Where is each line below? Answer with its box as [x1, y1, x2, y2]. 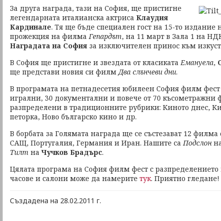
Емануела [181, 58, 214, 67]
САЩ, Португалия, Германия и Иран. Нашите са [10, 138, 183, 147]
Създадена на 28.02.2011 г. [10, 196, 101, 205]
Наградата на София [10, 41, 87, 50]
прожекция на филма [10, 32, 89, 41]
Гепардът [89, 32, 122, 41]
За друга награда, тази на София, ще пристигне [10, 3, 182, 13]
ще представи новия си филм [10, 67, 118, 76]
